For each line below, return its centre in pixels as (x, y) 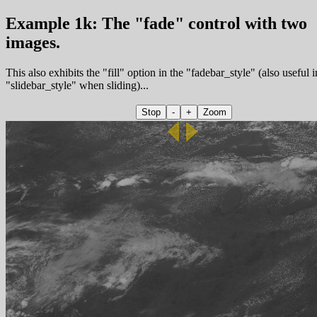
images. (33, 42)
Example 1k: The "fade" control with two (156, 23)
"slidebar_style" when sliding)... (77, 85)
